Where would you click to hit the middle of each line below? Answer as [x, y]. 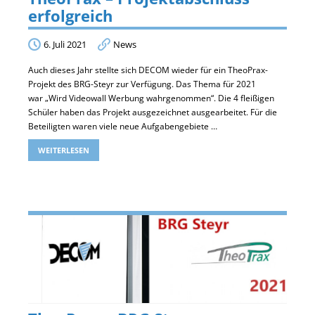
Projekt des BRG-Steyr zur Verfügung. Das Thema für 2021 [142, 84]
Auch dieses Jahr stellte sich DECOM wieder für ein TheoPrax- [148, 70]
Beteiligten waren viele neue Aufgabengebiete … [123, 126]
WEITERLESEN [64, 150]
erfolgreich [70, 15]
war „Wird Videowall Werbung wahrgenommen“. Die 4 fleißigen [151, 98]
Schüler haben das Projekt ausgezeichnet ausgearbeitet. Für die [153, 112]
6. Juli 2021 [65, 44]
